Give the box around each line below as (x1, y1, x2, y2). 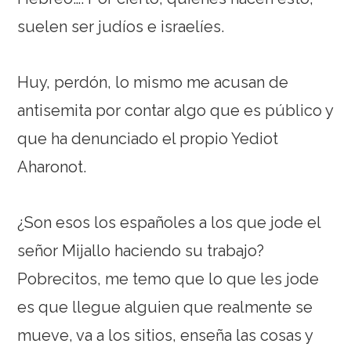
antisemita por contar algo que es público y (17, 101, 334, 121)
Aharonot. (17, 157, 87, 177)
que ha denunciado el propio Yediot (17, 129, 279, 149)
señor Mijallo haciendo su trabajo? (17, 241, 265, 261)
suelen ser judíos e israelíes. (17, 17, 225, 37)
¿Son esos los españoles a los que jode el (17, 213, 321, 233)
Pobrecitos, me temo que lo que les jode (17, 270, 320, 289)
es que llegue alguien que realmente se (17, 298, 313, 317)
